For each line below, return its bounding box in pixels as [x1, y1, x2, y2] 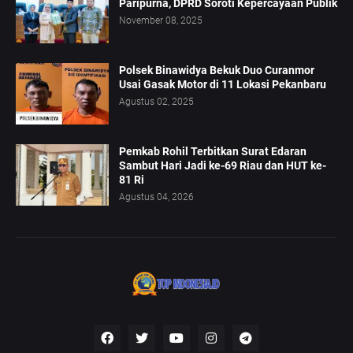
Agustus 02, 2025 [119, 96, 194, 108]
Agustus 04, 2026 [119, 191, 194, 203]
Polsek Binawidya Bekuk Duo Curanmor [119, 64, 314, 77]
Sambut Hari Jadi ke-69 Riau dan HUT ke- [119, 159, 326, 173]
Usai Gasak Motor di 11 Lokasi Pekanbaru [119, 78, 326, 91]
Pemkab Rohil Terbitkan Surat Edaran [119, 145, 307, 158]
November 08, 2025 [119, 15, 203, 27]
